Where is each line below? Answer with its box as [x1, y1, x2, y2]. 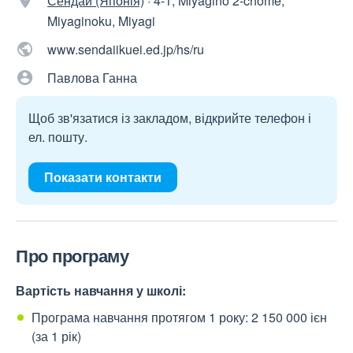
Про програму [16, 243, 128, 269]
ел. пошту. [28, 128, 87, 147]
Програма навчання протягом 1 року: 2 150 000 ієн [32, 308, 327, 327]
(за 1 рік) [32, 327, 81, 346]
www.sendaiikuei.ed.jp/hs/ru [47, 40, 204, 59]
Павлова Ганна [47, 69, 137, 87]
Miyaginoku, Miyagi [47, 12, 155, 31]
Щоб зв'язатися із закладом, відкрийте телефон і [28, 109, 311, 128]
